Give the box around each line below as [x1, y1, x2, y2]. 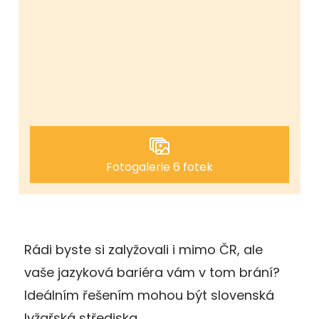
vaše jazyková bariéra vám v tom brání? [24, 263, 280, 281]
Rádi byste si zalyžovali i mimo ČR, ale [24, 240, 263, 258]
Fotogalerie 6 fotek [106, 158, 213, 175]
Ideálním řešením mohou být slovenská [24, 286, 274, 304]
